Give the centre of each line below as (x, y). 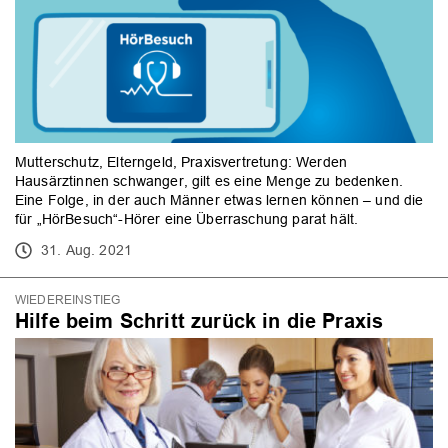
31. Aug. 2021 (87, 250)
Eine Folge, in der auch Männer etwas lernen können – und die (219, 200)
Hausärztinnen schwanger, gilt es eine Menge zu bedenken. (209, 181)
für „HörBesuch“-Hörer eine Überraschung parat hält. (187, 219)
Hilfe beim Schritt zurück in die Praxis (199, 320)
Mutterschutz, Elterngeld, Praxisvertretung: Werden (181, 162)
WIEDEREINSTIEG (68, 299)
